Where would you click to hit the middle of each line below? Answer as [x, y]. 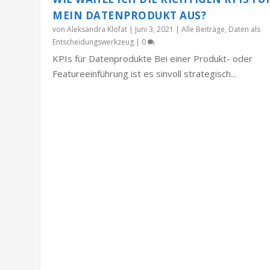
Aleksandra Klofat [97, 29]
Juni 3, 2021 [155, 29]
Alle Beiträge [203, 29]
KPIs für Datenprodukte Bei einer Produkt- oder [153, 58]
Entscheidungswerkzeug [93, 42]
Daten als [245, 29]
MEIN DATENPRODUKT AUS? [130, 15]
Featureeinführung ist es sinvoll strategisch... [145, 73]
